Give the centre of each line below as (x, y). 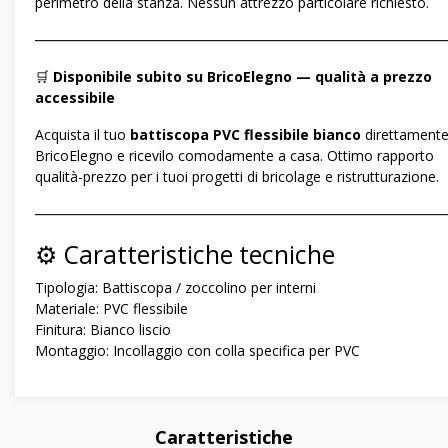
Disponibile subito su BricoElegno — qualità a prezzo (242, 77)
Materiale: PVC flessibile (111, 309)
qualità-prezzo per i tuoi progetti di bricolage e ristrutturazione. (237, 177)
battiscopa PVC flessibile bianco (245, 135)
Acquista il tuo (82, 135)
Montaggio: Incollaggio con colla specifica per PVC (197, 351)
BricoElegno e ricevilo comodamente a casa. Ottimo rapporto (234, 156)
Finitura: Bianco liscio (103, 330)
